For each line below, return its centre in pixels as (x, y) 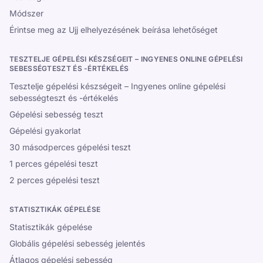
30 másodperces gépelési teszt (70, 147)
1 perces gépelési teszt (54, 163)
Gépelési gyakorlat (45, 131)
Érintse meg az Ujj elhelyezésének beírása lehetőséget (114, 30)
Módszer (26, 13)
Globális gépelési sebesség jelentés (77, 243)
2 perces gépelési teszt (55, 180)
